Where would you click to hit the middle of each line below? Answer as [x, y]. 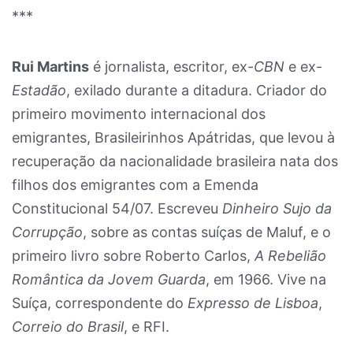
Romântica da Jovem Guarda [109, 279]
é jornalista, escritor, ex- [171, 67]
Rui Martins [50, 67]
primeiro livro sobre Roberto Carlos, [133, 256]
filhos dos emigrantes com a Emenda [135, 185]
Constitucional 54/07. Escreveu [117, 208]
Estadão [39, 90]
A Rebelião [290, 256]
